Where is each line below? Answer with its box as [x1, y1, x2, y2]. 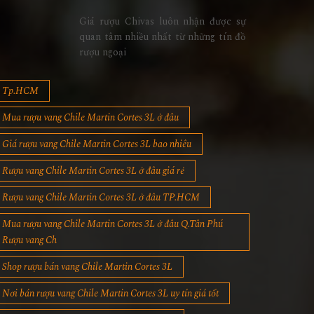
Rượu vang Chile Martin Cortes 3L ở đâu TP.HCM [1, 190, 200, 205]
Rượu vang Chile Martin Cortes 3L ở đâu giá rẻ [1, 163, 184, 179]
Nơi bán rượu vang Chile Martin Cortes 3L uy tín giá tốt [1, 286, 219, 301]
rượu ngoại [79, 45, 127, 60]
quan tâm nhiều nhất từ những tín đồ [79, 29, 246, 45]
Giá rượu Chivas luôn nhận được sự [79, 14, 246, 29]
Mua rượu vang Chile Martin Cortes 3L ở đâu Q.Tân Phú [1, 217, 223, 232]
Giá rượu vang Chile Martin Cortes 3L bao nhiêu [1, 137, 191, 152]
